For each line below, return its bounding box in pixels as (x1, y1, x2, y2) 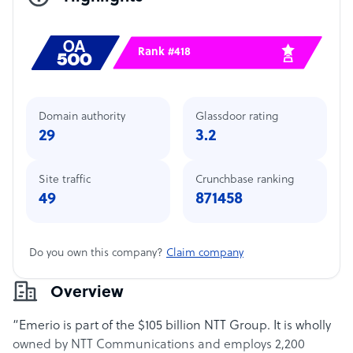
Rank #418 (137, 46, 191, 58)
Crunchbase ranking (195, 174, 294, 186)
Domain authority (39, 111, 125, 123)
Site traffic (39, 174, 91, 186)
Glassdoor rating (195, 111, 278, 123)
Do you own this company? (29, 247, 166, 259)
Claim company (166, 247, 243, 259)
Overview (50, 284, 124, 302)
